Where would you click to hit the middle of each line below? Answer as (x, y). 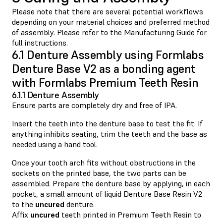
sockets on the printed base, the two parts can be (99, 173)
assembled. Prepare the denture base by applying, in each (111, 183)
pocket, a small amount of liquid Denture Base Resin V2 (107, 194)
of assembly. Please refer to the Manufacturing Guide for (109, 32)
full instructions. (40, 42)
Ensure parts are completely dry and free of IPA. (95, 105)
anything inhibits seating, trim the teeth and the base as (110, 134)
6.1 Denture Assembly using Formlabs (108, 55)
